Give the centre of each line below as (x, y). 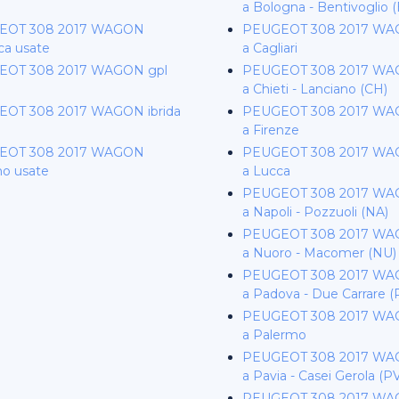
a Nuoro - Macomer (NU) (319, 253)
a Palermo (274, 335)
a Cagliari (270, 48)
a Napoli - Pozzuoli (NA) (315, 212)
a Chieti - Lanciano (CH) (315, 89)
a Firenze (271, 130)
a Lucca (266, 171)
